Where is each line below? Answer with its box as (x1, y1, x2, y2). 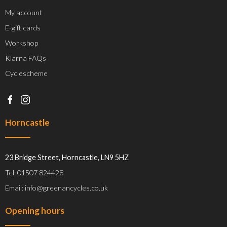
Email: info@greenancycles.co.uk (5, 183, 108, 192)
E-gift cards (5, 23, 41, 32)
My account (5, 8, 42, 17)
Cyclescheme (5, 69, 48, 78)
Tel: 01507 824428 (5, 168, 63, 177)
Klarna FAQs (5, 54, 46, 63)
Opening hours (5, 205, 64, 216)
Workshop (5, 39, 38, 48)
